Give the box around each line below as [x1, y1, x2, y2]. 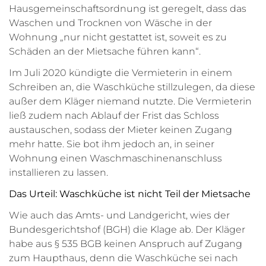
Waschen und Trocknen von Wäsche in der [9, 17, 212, 28]
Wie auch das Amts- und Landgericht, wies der [9, 210, 230, 221]
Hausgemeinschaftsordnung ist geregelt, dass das [9, 3, 246, 14]
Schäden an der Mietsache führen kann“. [9, 46, 201, 57]
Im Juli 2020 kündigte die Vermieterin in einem [9, 67, 232, 78]
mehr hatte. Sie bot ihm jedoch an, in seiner [9, 138, 214, 150]
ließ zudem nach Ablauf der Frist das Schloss [9, 110, 219, 121]
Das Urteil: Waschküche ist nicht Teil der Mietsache [9, 188, 251, 199]
